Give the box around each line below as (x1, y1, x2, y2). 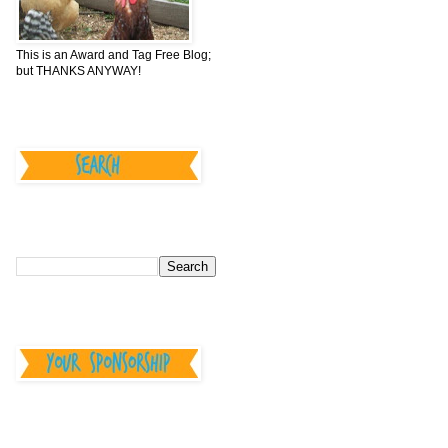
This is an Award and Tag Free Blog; (16, 48, 211, 63)
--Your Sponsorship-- (16, 415, 189, 439)
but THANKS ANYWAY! (16, 64, 141, 79)
